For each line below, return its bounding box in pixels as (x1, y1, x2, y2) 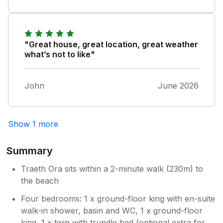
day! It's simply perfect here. (24, 3, 132, 14)
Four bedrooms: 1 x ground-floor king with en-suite (21, 194, 216, 204)
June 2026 (158, 81, 199, 91)
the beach (21, 176, 59, 186)
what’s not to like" (24, 49, 95, 60)
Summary (6, 145, 53, 157)
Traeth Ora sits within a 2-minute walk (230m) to (21, 164, 204, 174)
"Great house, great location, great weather (24, 39, 198, 50)
